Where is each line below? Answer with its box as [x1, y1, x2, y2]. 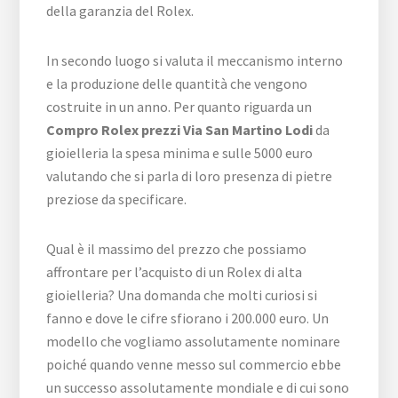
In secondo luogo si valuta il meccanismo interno [46, 51, 344, 69]
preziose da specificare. [46, 189, 187, 208]
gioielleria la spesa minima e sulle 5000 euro [46, 143, 314, 162]
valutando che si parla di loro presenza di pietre [46, 166, 333, 185]
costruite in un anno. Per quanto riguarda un [46, 97, 313, 115]
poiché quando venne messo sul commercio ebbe [46, 354, 342, 373]
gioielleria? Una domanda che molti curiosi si [46, 285, 318, 304]
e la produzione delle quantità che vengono [46, 74, 308, 92]
